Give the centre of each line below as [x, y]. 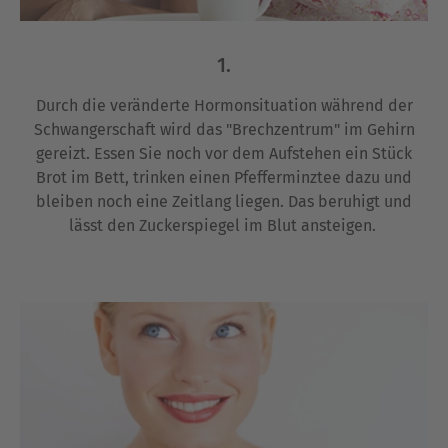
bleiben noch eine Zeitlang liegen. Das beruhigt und [224, 202]
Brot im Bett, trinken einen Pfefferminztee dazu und [224, 178]
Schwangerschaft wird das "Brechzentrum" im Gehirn [224, 130]
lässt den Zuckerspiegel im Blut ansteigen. [224, 226]
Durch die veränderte [112, 106]
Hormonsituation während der [303, 106]
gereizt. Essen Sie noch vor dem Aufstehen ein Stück [224, 154]
